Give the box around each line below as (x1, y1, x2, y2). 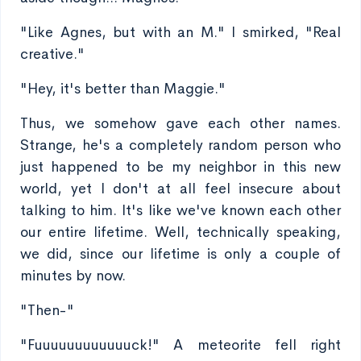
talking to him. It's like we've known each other (20, 201, 341, 219)
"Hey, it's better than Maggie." (20, 80, 226, 98)
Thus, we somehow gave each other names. (20, 114, 341, 132)
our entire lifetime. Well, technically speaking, (20, 223, 341, 241)
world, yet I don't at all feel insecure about (20, 180, 341, 197)
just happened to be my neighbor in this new (20, 158, 341, 176)
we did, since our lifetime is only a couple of (20, 245, 341, 263)
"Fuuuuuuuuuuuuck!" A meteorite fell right (20, 336, 341, 354)
